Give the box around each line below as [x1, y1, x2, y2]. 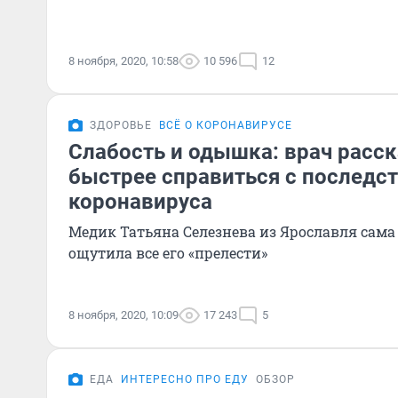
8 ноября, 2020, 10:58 [68, 54, 179, 68]
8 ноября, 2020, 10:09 [68, 308, 179, 322]
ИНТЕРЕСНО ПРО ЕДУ [121, 373, 249, 386]
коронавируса [68, 189, 212, 214]
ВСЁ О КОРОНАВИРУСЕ [159, 119, 292, 131]
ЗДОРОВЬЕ [90, 119, 152, 131]
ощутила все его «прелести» [68, 243, 267, 262]
